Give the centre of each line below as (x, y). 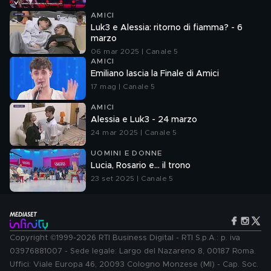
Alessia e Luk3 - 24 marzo (144, 120)
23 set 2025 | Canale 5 (132, 178)
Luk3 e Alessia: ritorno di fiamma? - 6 (167, 28)
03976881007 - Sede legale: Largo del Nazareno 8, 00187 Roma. (133, 251)
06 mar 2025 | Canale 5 (135, 51)
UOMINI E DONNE (127, 153)
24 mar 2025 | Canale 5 (134, 132)
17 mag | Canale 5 (123, 87)
